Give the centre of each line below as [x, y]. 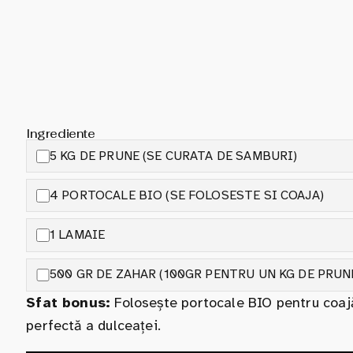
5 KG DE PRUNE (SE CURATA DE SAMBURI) [174, 156]
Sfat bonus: [69, 302]
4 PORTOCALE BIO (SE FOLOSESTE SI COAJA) [187, 195]
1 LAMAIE [78, 234]
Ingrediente [61, 134]
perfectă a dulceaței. [94, 325]
